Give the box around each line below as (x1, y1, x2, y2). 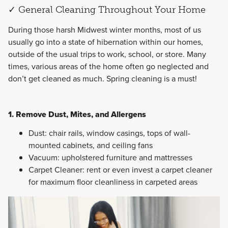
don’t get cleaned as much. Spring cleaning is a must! (8, 73, 197, 85)
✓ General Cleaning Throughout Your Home (8, 4, 206, 15)
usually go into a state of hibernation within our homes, (8, 36, 203, 48)
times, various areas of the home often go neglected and (8, 61, 209, 73)
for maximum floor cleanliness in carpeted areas (28, 176, 197, 188)
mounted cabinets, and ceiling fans (28, 139, 153, 152)
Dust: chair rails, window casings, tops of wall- (28, 127, 190, 139)
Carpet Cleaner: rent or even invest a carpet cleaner (28, 164, 212, 176)
